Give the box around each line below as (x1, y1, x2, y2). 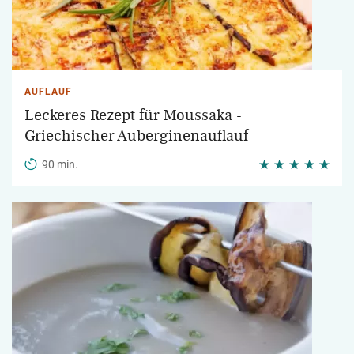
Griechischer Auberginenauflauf (24, 128, 248, 144)
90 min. (42, 158, 78, 171)
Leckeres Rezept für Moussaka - (24, 107, 242, 123)
